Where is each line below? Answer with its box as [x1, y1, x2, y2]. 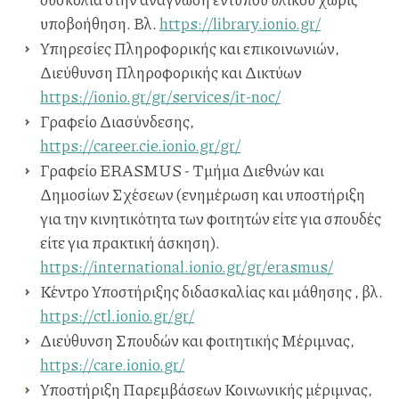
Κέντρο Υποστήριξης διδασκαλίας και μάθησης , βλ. [40, 280, 383, 304]
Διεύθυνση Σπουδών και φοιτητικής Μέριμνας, [40, 329, 354, 353]
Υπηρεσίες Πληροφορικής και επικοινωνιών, [40, 37, 339, 61]
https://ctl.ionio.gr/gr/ [40, 304, 194, 328]
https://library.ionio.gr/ [159, 12, 321, 36]
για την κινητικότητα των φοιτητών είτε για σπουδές [40, 207, 381, 231]
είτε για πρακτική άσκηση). [40, 231, 220, 255]
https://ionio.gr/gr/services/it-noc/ [40, 85, 281, 109]
